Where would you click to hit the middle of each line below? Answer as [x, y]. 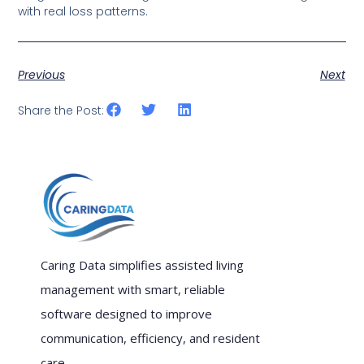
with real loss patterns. [83, 11]
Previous [42, 75]
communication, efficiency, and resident [150, 338]
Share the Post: [61, 111]
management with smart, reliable [133, 289]
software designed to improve [126, 313]
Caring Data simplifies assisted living [142, 264]
